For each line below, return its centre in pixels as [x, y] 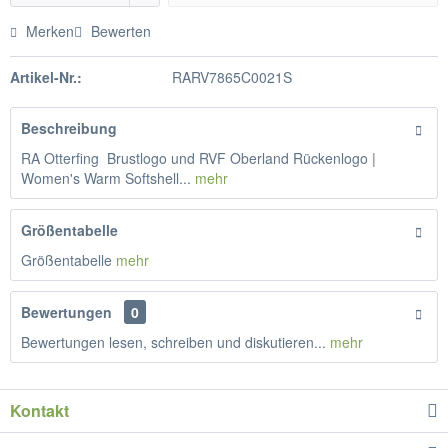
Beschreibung [69, 128]
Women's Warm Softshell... [106, 178]
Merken [50, 31]
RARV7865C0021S [231, 77]
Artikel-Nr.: [46, 77]
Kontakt [39, 410]
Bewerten [119, 31]
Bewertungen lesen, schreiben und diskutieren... [173, 342]
